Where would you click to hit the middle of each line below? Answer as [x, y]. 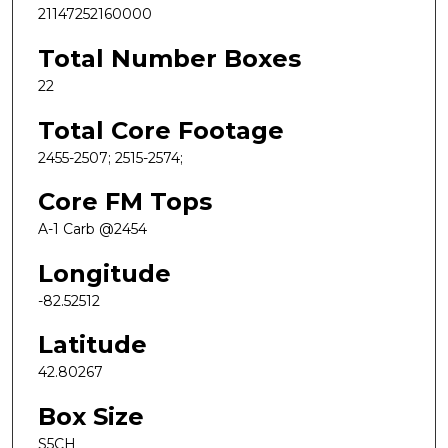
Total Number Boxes [169, 58]
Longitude [104, 273]
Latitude [92, 345]
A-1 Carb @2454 [92, 229]
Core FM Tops [125, 202]
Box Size [91, 417]
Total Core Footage [161, 130]
